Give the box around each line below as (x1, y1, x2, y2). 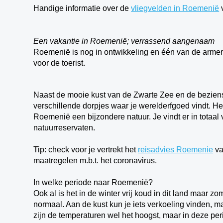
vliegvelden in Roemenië (131, 4, 220, 12)
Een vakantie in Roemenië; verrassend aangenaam (33, 37, 215, 45)
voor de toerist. (33, 59, 86, 67)
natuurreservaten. (33, 123, 96, 132)
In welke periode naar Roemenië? (33, 178, 155, 187)
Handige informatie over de (33, 4, 131, 12)
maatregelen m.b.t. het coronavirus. (33, 156, 157, 165)
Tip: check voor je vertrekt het (33, 145, 138, 154)
